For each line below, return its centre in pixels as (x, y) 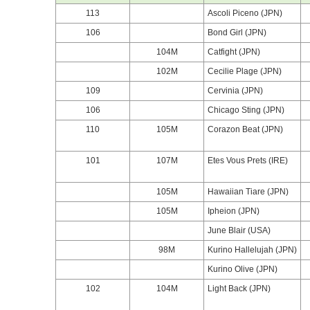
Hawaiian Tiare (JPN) (248, 192)
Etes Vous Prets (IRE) (248, 161)
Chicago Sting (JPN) (246, 110)
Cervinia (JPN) (235, 91)
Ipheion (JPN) (234, 211)
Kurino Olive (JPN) (243, 269)
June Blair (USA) (239, 230)
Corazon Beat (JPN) (245, 129)
